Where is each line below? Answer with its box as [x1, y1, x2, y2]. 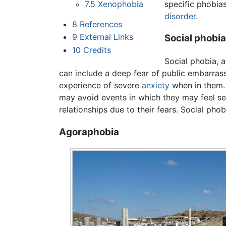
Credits [83, 44, 111, 55]
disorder [164, 11, 196, 21]
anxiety [142, 80, 169, 90]
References [79, 19, 122, 29]
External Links [79, 32, 133, 42]
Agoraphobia [59, 126, 119, 138]
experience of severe [59, 80, 142, 90]
